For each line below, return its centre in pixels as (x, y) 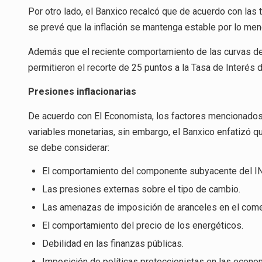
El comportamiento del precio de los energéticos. (143, 225)
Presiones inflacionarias (82, 92)
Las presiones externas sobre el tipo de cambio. (141, 189)
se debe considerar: (69, 147)
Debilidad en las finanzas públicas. (113, 243)
